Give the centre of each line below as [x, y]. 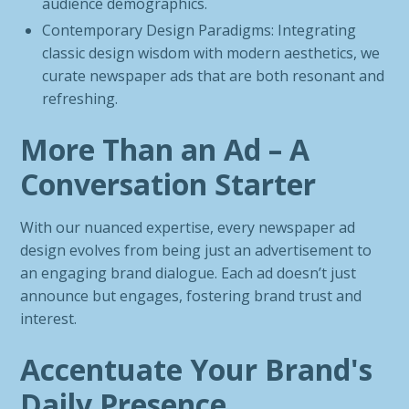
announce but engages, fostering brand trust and [191, 296]
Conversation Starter [168, 184]
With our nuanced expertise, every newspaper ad [188, 227]
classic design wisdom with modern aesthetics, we [211, 53]
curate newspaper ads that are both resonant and [214, 76]
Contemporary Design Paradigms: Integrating [199, 30]
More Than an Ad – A [165, 149]
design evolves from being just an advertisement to [196, 250]
